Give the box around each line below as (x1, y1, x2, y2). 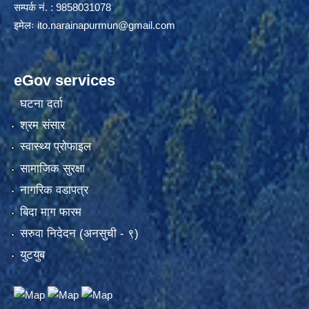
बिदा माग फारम (19, 205, 81, 219)
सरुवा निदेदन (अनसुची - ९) (19, 227, 139, 241)
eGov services (14, 72, 115, 90)
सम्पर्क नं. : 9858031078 (14, 1, 111, 14)
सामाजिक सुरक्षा (19, 161, 85, 175)
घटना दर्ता (19, 97, 63, 110)
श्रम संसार (19, 119, 65, 132)
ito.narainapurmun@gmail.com (37, 19, 175, 32)
